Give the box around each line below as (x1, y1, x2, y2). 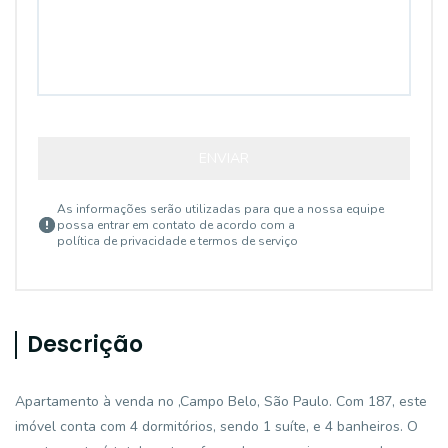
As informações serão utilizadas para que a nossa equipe (57, 201, 384, 217)
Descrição (27, 329, 143, 360)
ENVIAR (199, 149, 249, 168)
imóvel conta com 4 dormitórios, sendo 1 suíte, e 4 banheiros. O (15, 417, 418, 436)
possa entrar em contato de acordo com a (57, 217, 295, 233)
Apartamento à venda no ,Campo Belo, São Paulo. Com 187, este (15, 392, 427, 411)
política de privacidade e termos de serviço (57, 233, 298, 249)
